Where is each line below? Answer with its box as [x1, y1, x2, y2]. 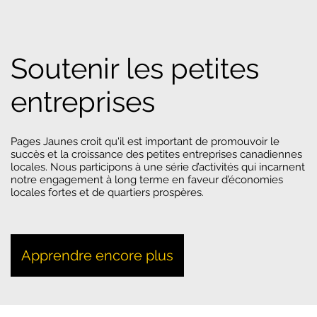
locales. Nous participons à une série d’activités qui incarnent [11, 161, 305, 174]
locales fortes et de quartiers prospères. [11, 186, 204, 200]
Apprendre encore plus [21, 247, 173, 265]
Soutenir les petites [11, 52, 260, 86]
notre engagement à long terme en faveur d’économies [11, 173, 283, 187]
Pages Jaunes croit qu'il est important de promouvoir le [11, 135, 279, 149]
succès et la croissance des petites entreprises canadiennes [11, 148, 302, 161]
